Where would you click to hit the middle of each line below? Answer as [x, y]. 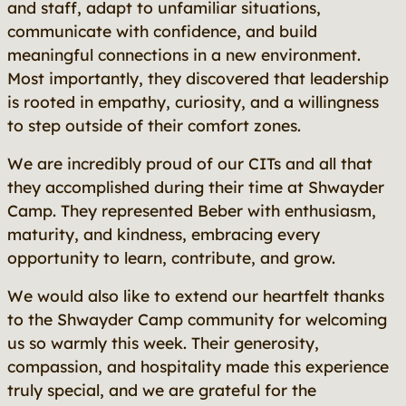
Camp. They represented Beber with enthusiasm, [192, 210]
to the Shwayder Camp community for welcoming [197, 319]
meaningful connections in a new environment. [184, 54]
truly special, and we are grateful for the [162, 390]
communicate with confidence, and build [162, 31]
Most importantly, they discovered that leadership [198, 78]
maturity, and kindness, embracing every [164, 234]
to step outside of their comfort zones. [154, 125]
